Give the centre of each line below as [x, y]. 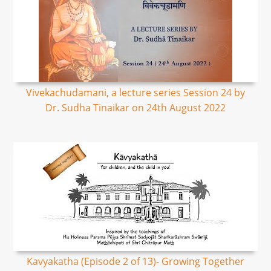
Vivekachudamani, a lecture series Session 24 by [135, 93]
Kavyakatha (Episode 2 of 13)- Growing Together [135, 261]
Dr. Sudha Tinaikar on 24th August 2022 [135, 108]
